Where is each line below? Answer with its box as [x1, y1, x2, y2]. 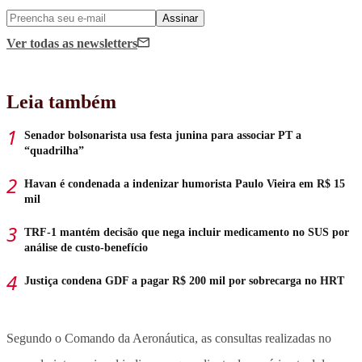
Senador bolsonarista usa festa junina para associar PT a [24, 128, 301, 141]
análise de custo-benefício [24, 241, 148, 254]
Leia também [6, 90, 116, 112]
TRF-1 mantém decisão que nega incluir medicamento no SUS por [24, 225, 349, 238]
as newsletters [62, 36, 137, 50]
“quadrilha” [24, 144, 84, 157]
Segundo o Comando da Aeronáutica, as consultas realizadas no [6, 330, 331, 345]
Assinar [162, 11, 198, 24]
